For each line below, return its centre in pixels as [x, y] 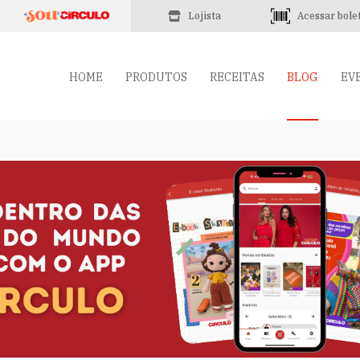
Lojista [205, 16]
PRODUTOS [156, 77]
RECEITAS [237, 77]
